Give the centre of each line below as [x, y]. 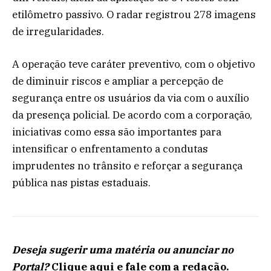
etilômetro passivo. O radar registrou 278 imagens [134, 14]
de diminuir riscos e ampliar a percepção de [118, 81]
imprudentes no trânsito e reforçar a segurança [127, 165]
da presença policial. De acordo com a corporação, [132, 115]
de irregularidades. [58, 31]
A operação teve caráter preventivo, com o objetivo [134, 64]
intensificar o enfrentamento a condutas [110, 149]
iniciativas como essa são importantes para [117, 132]
